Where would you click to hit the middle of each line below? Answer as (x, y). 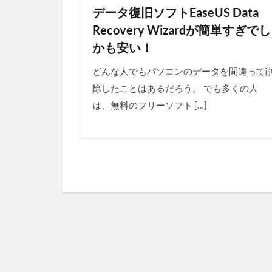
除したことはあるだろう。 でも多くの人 (175, 88)
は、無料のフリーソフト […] (150, 105)
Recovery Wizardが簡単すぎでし (182, 30)
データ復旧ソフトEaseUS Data (175, 12)
